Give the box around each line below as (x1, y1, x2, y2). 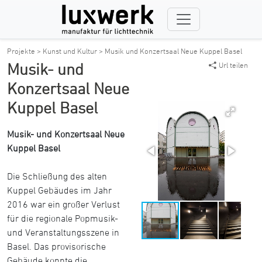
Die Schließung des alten (7, 171, 107, 181)
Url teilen (219, 60, 248, 70)
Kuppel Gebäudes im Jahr (7, 185, 112, 195)
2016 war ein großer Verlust (7, 199, 120, 209)
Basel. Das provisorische (7, 241, 106, 251)
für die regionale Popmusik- (7, 213, 118, 223)
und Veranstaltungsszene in (7, 227, 119, 237)
